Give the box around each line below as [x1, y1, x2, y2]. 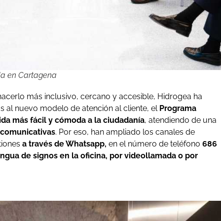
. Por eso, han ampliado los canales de [55, 127, 195, 137]
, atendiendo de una [145, 115, 217, 125]
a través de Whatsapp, [22, 139, 107, 149]
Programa [159, 104, 196, 113]
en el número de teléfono [107, 139, 202, 149]
